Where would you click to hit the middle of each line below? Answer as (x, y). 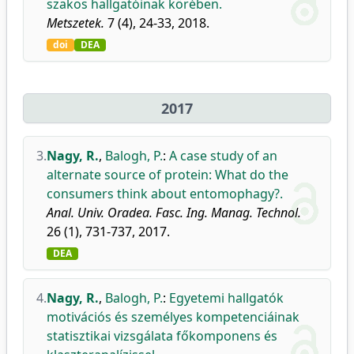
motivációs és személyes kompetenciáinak (173, 317)
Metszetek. (75, 23)
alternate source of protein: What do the (168, 175)
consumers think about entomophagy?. (165, 194)
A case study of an (223, 156)
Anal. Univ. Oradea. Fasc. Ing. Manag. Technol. (174, 213)
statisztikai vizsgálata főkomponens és (162, 336)
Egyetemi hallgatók (226, 298)
